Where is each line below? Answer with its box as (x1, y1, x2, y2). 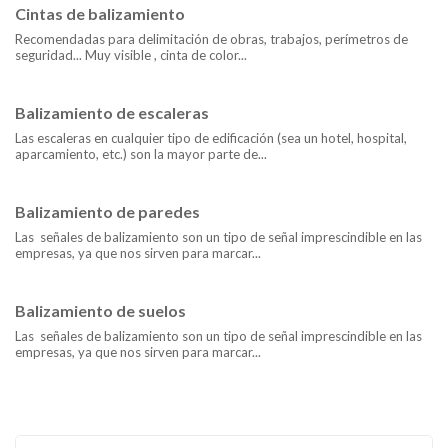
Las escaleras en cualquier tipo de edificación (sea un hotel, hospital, (15, 130, 407, 147)
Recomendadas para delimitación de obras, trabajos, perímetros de (15, 31, 408, 48)
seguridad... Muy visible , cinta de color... (15, 47, 247, 64)
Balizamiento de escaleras (15, 103, 209, 123)
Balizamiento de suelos (15, 301, 186, 321)
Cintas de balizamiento (15, 4, 185, 24)
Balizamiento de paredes (15, 202, 200, 222)
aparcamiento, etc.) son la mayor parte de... (15, 146, 267, 163)
